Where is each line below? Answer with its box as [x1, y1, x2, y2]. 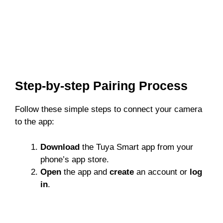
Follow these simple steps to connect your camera [15, 105, 202, 114]
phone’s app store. [40, 154, 109, 164]
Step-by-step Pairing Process [15, 79, 188, 93]
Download [40, 142, 80, 152]
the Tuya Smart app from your [80, 142, 193, 152]
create [110, 167, 134, 177]
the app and [61, 167, 110, 177]
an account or [134, 167, 190, 177]
